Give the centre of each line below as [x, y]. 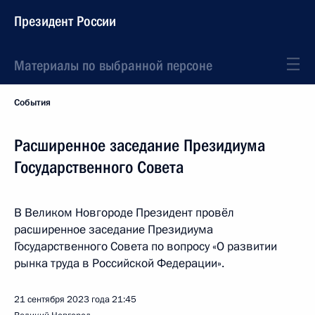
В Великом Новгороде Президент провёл [124, 213]
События [32, 103]
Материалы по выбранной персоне [113, 65]
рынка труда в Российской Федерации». [119, 263]
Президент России [65, 21]
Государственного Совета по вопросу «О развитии [146, 246]
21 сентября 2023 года [62, 300]
